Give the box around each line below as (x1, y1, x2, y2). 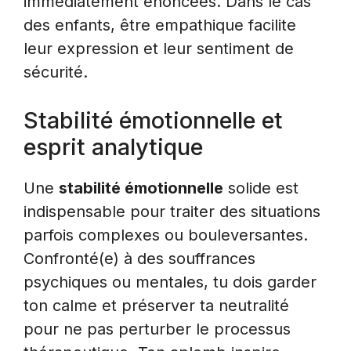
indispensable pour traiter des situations (24, 202, 320, 222)
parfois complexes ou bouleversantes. (24, 226, 308, 245)
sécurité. (24, 63, 88, 82)
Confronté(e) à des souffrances (24, 249, 255, 269)
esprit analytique (24, 133, 203, 161)
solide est (223, 179, 299, 198)
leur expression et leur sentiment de (24, 39, 294, 59)
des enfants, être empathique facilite (24, 16, 296, 35)
